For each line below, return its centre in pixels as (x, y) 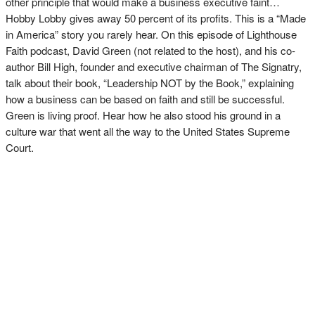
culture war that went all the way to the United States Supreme (148, 131)
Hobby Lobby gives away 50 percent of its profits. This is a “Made (156, 18)
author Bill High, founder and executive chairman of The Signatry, (154, 66)
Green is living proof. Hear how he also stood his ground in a (143, 115)
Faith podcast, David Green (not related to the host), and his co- (150, 50)
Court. (20, 147)
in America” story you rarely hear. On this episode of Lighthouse (151, 34)
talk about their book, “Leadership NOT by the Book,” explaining (150, 83)
